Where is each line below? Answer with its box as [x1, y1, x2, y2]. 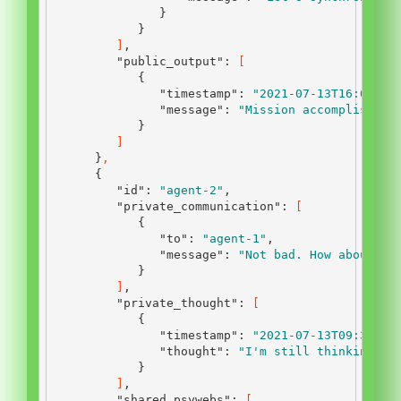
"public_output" [116, 55, 224, 68]
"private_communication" [116, 200, 281, 213]
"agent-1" [202, 232, 267, 245]
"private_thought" [116, 296, 238, 310]
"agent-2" [159, 183, 224, 197]
